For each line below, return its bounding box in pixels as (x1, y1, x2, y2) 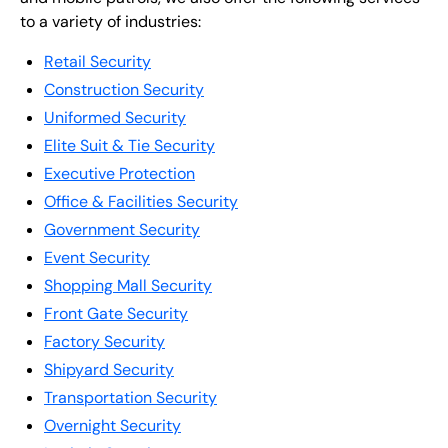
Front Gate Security (44, 303, 188, 324)
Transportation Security (44, 387, 217, 408)
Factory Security (44, 331, 165, 352)
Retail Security (44, 51, 151, 72)
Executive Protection (44, 163, 195, 184)
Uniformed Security (44, 107, 186, 128)
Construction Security (44, 79, 204, 100)
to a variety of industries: (20, 11, 201, 32)
